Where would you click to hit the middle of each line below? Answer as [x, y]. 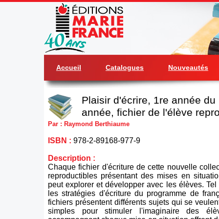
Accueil [69, 67]
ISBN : [61, 141]
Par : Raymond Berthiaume [89, 124]
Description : [72, 158]
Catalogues [125, 67]
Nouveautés [188, 67]
